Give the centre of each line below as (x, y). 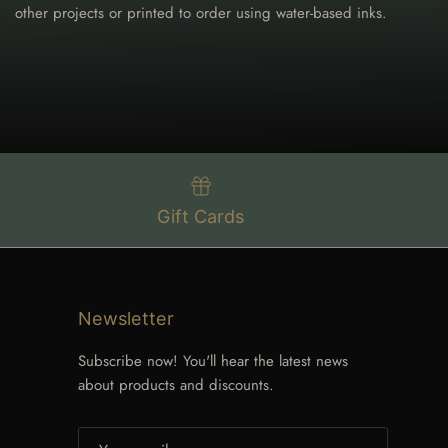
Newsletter (125, 318)
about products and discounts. (175, 384)
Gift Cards (201, 216)
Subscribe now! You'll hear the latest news (212, 360)
